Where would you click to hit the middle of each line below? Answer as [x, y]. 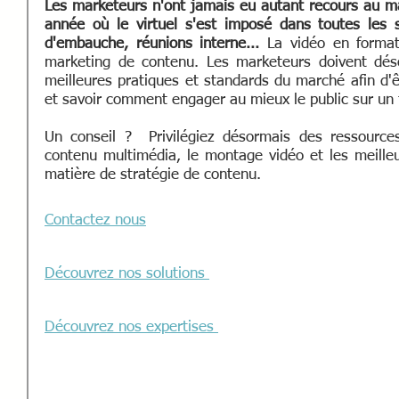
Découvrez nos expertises [131, 327]
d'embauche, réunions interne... [156, 44]
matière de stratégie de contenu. [155, 175]
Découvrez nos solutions [127, 274]
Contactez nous [95, 220]
